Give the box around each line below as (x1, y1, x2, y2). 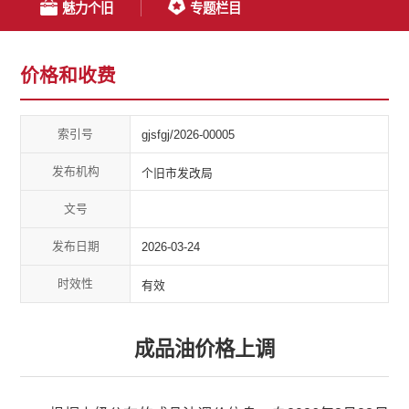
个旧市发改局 (142, 165, 214, 180)
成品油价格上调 (134, 338, 275, 362)
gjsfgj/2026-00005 (142, 127, 236, 142)
